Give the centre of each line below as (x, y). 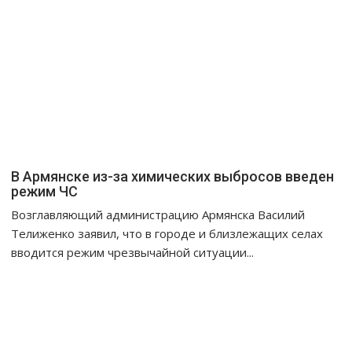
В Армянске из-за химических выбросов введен (173, 177)
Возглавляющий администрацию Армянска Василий (158, 215)
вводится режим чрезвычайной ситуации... (133, 253)
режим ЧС (45, 192)
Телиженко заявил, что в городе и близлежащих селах (167, 234)
